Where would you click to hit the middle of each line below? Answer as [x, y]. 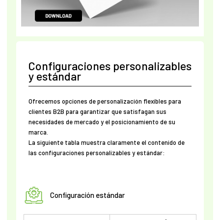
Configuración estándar [88, 195]
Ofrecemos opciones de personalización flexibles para [105, 101]
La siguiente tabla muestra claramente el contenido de [106, 143]
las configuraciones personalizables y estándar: [96, 153]
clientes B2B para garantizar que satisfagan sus [97, 112]
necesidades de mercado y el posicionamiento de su [102, 122]
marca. [38, 132]
